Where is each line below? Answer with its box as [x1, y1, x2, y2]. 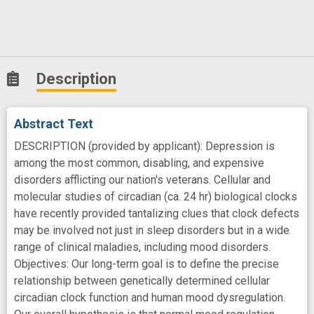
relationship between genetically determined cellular [14, 273, 270, 287]
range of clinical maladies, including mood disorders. [14, 240, 271, 254]
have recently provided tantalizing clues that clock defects [14, 206, 299, 220]
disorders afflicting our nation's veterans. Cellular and [14, 172, 271, 186]
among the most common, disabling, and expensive [14, 156, 264, 170]
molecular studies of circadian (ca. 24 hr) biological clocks [14, 189, 297, 203]
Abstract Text [14, 116, 93, 131]
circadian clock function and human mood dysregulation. [14, 290, 285, 304]
